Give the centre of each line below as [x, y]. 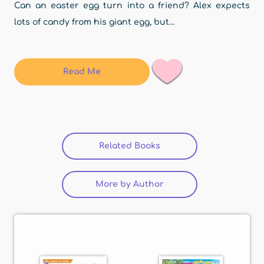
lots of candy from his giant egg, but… [95, 22]
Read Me [82, 72]
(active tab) [184, 146]
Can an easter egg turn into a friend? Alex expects [132, 6]
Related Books [130, 146]
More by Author [130, 184]
